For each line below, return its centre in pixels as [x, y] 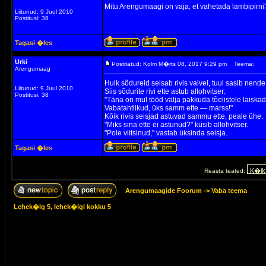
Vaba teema [229, 191]
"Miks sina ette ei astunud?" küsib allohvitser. [176, 125]
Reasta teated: [225, 171]
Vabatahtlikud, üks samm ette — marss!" [169, 108]
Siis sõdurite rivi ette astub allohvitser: [165, 91]
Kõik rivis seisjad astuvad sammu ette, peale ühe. [184, 116]
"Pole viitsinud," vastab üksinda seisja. [166, 133]
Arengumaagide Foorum [164, 191]
